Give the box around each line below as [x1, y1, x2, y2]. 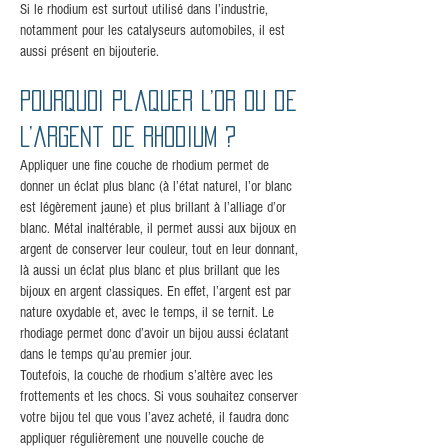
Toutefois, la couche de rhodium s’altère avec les [20, 367, 273, 385]
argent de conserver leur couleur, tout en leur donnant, [20, 241, 298, 259]
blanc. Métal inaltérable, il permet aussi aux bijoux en [20, 220, 296, 238]
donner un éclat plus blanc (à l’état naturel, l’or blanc [20, 178, 292, 196]
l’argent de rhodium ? [20, 126, 236, 148]
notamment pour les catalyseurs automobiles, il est [20, 22, 285, 40]
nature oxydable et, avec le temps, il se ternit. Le [20, 304, 274, 322]
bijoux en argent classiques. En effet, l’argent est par [20, 283, 291, 301]
